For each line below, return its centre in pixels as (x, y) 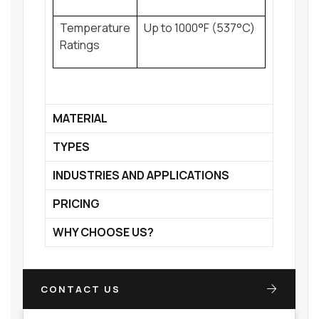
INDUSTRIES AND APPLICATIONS (141, 176)
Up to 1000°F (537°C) (199, 28)
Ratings (80, 45)
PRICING (76, 204)
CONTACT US (80, 289)
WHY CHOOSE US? (103, 232)
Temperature (95, 28)
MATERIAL (80, 119)
